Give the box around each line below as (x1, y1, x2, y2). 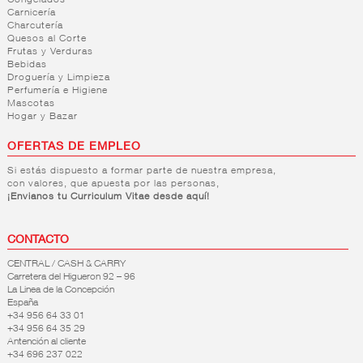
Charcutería (6, 21, 63, 32)
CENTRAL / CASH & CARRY (6, 259, 126, 270)
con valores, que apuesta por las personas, (6, 179, 220, 190)
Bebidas (6, 60, 47, 70)
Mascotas (6, 99, 55, 109)
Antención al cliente (6, 337, 86, 348)
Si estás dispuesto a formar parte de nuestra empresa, (6, 166, 276, 177)
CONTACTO (6, 235, 69, 247)
